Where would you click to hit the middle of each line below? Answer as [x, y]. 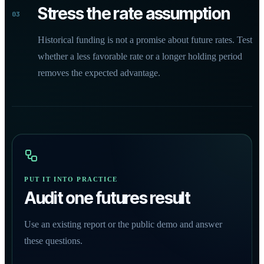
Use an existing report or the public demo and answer [123, 224]
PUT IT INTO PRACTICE [71, 179]
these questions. [53, 241]
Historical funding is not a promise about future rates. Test [145, 40]
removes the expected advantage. [99, 73]
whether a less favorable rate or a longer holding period [140, 56]
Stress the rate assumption [134, 14]
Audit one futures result [107, 198]
